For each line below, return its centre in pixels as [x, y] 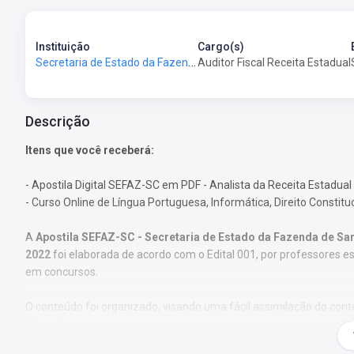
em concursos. [62, 271]
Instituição [63, 46]
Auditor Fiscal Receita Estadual [274, 62]
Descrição [58, 122]
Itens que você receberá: [90, 150]
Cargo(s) [221, 46]
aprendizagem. [63, 324]
